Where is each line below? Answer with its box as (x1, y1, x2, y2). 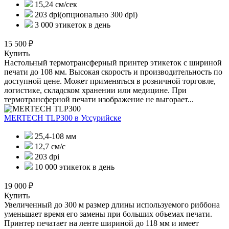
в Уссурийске (75, 113, 121, 122)
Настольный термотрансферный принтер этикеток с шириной (4, 58, 222, 67)
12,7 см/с (33, 142, 65, 151)
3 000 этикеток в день (33, 20, 110, 29)
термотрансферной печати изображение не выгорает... (4, 95, 194, 104)
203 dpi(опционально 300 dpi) (33, 10, 138, 19)
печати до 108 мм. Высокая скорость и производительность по (4, 67, 222, 76)
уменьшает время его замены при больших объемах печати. (4, 209, 212, 218)
